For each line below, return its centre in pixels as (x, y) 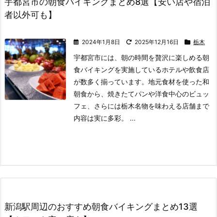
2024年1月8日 (101, 42)
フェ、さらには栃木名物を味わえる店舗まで (141, 106)
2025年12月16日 (157, 42)
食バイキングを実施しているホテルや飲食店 (141, 70)
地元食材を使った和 (179, 82)
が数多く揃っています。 (111, 82)
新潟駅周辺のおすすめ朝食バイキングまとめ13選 (101, 207)
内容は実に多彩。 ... (105, 118)
